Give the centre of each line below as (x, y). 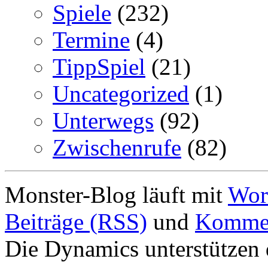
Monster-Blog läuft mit (116, 194)
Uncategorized (121, 93)
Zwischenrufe (117, 147)
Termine (91, 39)
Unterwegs (103, 120)
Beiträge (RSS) (76, 221)
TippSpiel (99, 66)
